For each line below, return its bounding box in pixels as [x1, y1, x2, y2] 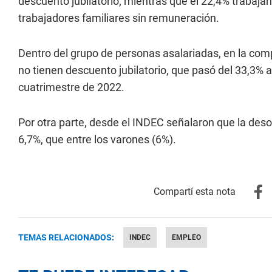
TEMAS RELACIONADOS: [18, 233, 114, 242]
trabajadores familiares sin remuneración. [18, 12, 219, 24]
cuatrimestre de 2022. [18, 81, 124, 93]
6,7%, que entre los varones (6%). [18, 133, 176, 146]
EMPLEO [172, 233, 201, 242]
